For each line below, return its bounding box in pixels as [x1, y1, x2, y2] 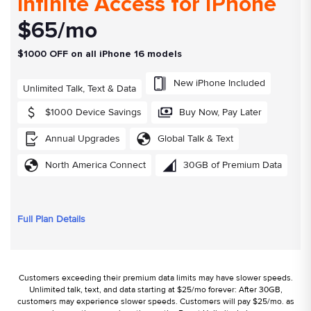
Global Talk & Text [158, 132, 233, 144]
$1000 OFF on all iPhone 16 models [17, 47, 182, 60]
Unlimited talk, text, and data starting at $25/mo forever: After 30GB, [28, 284, 283, 295]
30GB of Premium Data [183, 158, 282, 171]
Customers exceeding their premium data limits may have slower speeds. [18, 272, 293, 283]
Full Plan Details [17, 212, 85, 225]
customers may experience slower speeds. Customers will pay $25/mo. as [17, 296, 294, 307]
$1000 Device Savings [45, 106, 142, 118]
